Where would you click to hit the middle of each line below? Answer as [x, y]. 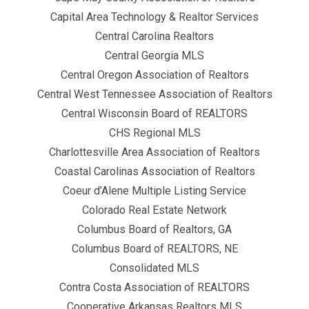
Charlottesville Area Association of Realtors [154, 152]
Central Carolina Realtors [154, 36]
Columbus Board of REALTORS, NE [154, 248]
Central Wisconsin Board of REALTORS [154, 113]
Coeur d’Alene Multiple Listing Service [154, 190]
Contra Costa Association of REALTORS [154, 287]
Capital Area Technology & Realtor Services [154, 17]
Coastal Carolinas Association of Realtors [154, 171]
